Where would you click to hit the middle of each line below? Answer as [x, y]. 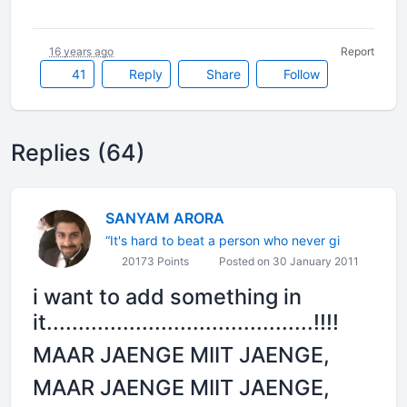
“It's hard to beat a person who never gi [223, 240]
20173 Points [154, 261]
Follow [300, 74]
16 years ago [81, 51]
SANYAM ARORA [165, 218]
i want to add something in [167, 297]
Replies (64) [78, 153]
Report [357, 51]
